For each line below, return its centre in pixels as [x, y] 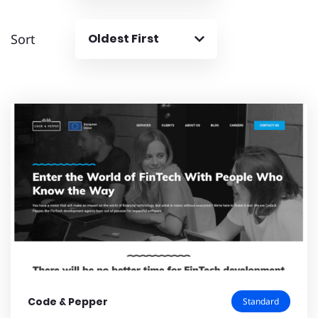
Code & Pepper [68, 301]
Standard [261, 302]
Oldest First [124, 39]
